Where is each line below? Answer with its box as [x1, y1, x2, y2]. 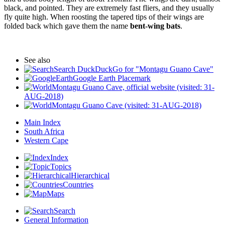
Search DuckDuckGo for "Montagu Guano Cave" [54, 65, 213, 74]
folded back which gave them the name [4, 22, 130, 31]
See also [24, 56, 50, 65]
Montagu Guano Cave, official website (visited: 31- [52, 83, 214, 92]
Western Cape [24, 136, 68, 145]
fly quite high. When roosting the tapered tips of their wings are [4, 13, 204, 22]
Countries [63, 180, 93, 189]
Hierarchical [71, 171, 109, 180]
